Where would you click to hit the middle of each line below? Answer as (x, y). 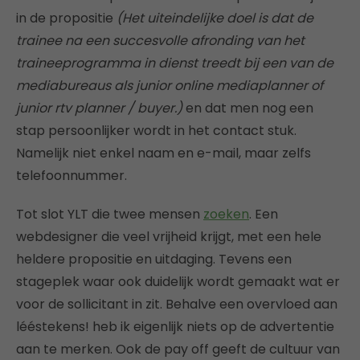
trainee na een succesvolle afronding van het (160, 40)
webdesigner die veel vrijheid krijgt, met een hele (169, 236)
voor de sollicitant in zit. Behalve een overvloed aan (177, 304)
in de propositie (66, 18)
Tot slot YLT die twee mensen (110, 214)
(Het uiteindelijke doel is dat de (215, 18)
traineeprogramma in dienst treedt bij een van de (175, 63)
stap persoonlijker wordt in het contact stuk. (156, 130)
